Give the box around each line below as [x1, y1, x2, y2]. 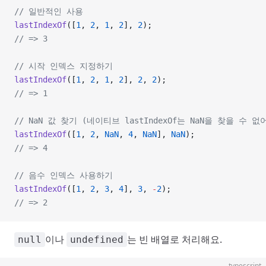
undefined [70, 234, 123, 245]
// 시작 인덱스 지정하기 [14, 61, 113, 71]
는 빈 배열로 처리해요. [127, 233, 222, 246]
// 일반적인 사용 [14, 7, 83, 16]
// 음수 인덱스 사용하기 [14, 170, 113, 180]
